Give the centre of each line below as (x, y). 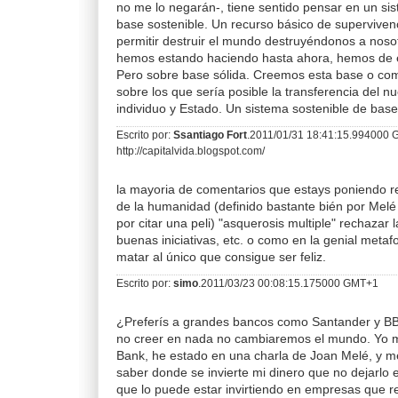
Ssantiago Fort (210, 134)
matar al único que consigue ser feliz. (221, 257)
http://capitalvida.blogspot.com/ (191, 150)
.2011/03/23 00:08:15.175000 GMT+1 (288, 283)
